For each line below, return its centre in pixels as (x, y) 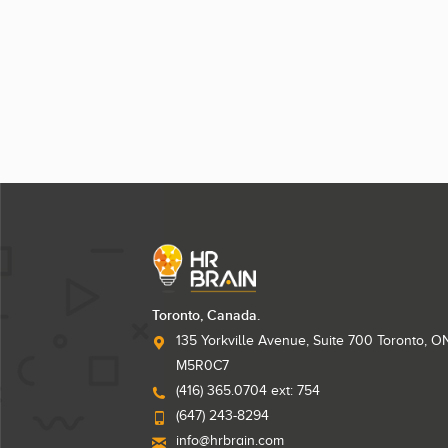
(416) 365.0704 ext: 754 (248, 390)
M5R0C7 (202, 365)
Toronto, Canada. (206, 315)
